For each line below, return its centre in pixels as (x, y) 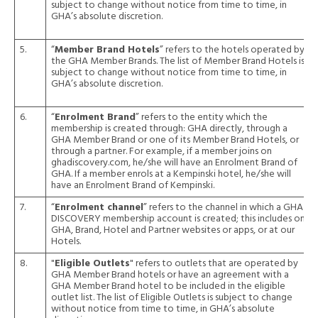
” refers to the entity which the (202, 117)
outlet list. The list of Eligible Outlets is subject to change (172, 298)
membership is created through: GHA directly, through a (169, 129)
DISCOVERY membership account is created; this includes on (178, 219)
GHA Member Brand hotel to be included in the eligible (168, 286)
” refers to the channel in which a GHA (223, 208)
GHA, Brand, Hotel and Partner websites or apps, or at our (173, 230)
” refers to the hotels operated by (232, 50)
